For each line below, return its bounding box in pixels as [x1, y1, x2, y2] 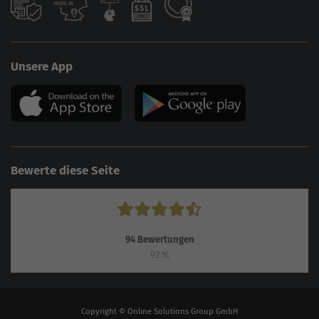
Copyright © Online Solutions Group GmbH [80, 305, 239, 316]
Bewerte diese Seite [11, 163, 120, 178]
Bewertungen [135, 234, 194, 245]
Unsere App [11, 58, 73, 73]
